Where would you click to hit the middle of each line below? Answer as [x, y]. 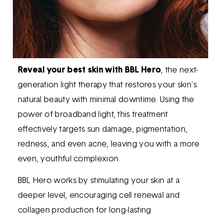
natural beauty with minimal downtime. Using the [106, 100]
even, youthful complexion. [69, 159]
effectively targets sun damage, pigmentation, [103, 129]
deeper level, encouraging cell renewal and [99, 196]
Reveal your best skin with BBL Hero [89, 70]
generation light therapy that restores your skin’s [107, 85]
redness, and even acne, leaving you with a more [109, 144]
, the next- [180, 70]
